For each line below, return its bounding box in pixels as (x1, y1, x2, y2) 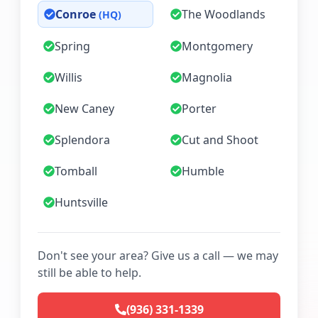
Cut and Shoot (182, 132, 258, 148)
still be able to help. (38, 265, 141, 280)
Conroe (55, 6, 96, 22)
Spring (55, 38, 90, 54)
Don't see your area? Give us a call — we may (38, 248, 278, 263)
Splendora (55, 132, 110, 148)
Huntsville (55, 194, 108, 210)
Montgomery (182, 38, 253, 54)
